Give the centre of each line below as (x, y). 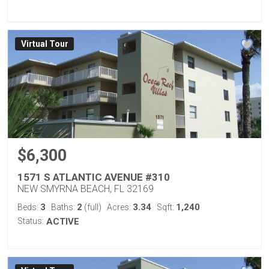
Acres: (120, 207)
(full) (92, 207)
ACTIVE (63, 222)
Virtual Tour (44, 44)
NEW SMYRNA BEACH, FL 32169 (86, 189)
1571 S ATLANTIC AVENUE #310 (94, 177)
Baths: (64, 207)
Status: (31, 221)
